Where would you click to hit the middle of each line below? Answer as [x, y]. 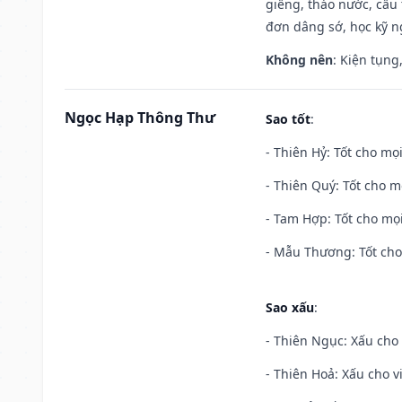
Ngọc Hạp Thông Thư [140, 117]
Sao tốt [288, 118]
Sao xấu [290, 307]
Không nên [299, 59]
